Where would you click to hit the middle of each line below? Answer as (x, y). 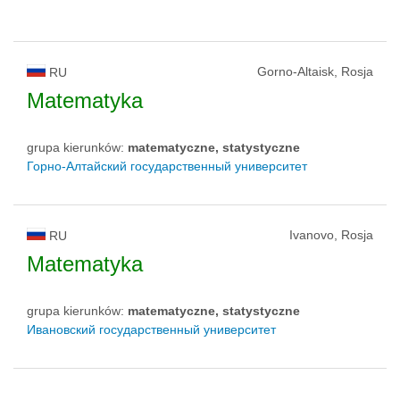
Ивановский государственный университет (151, 329)
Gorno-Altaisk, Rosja (315, 71)
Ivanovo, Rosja (331, 234)
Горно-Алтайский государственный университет (167, 166)
